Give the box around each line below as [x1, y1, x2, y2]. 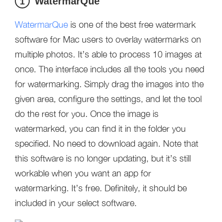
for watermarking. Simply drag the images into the [15, 79, 204, 89]
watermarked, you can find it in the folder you [15, 123, 186, 134]
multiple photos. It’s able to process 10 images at [15, 49, 202, 59]
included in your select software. [15, 198, 137, 208]
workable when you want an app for [15, 168, 151, 178]
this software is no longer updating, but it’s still [15, 153, 191, 164]
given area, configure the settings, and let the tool [15, 94, 202, 104]
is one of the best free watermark [68, 19, 196, 30]
